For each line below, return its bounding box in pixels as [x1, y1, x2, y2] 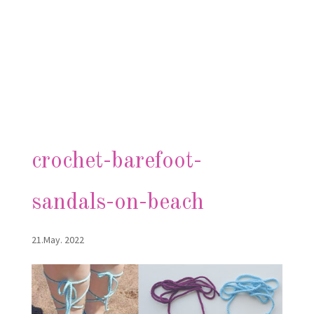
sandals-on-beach [31, 191, 204, 214]
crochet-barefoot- [31, 149, 202, 173]
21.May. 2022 [31, 233, 84, 246]
